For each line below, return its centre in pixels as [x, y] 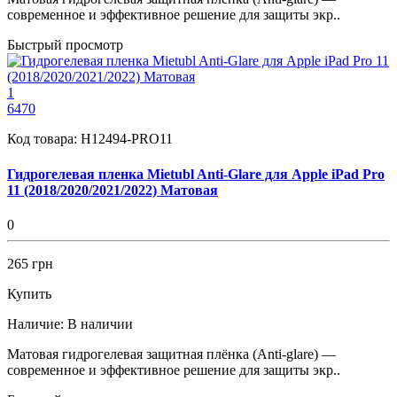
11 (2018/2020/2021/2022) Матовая [113, 190]
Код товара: [44, 139]
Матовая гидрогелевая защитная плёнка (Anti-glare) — [171, 354]
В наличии [100, 323]
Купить [29, 293]
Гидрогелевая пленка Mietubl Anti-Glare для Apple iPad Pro [196, 174]
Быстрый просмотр [65, 45]
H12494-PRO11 [127, 139]
